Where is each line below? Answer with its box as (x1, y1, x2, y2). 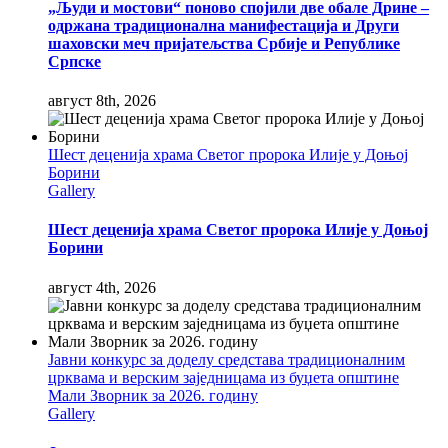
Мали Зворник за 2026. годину (48, 386, 258, 404)
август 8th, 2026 (48, 92, 156, 110)
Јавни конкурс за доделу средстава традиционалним (48, 350, 405, 368)
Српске (48, 52, 101, 70)
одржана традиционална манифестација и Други (48, 16, 399, 34)
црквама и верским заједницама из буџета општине (48, 368, 399, 386)
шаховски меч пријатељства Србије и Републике (48, 34, 400, 52)
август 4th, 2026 (48, 278, 156, 296)
